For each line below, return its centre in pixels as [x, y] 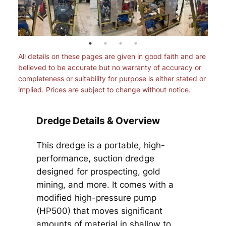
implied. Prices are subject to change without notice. [104, 89]
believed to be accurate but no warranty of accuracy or [109, 67]
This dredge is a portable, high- [100, 145]
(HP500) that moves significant [99, 211]
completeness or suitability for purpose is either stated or [112, 78]
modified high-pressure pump [96, 197]
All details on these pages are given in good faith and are [112, 56]
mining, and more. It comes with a [105, 184]
